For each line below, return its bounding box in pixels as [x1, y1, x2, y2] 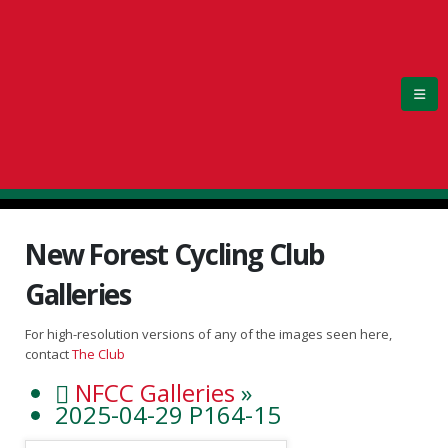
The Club [72, 345, 125, 363]
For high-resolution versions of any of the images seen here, [25, 325, 392, 343]
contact [25, 345, 72, 363]
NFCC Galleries [74, 375, 235, 409]
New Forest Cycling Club [25, 235, 324, 273]
